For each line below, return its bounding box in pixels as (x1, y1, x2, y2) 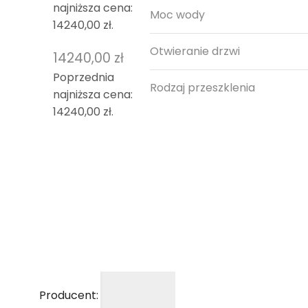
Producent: (39, 287, 99, 303)
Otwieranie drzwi (150, 43, 241, 59)
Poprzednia (53, 69, 115, 85)
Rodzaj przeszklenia (150, 79, 256, 96)
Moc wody (150, 6, 206, 23)
